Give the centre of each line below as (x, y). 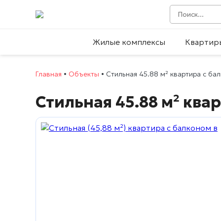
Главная (49, 74)
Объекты (84, 74)
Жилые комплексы (129, 42)
